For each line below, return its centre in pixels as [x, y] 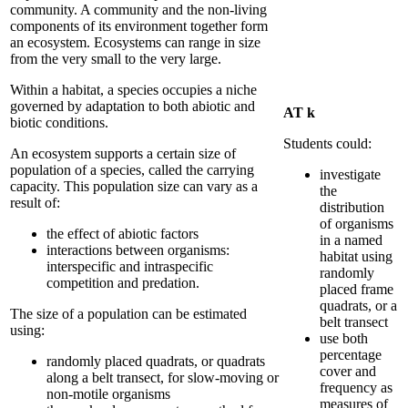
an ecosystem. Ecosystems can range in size [135, 43]
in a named [351, 240]
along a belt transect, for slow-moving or [163, 378]
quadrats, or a [358, 306]
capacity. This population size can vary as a [134, 187]
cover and [348, 372]
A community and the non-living [173, 10]
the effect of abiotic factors [122, 234]
